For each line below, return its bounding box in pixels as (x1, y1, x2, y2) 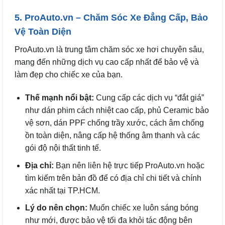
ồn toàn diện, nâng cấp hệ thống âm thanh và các (25, 131, 200, 140)
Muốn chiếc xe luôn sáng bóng (87, 203, 198, 212)
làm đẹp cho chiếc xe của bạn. (15, 70, 123, 79)
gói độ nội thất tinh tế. (25, 144, 101, 153)
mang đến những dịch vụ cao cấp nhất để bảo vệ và (15, 58, 199, 67)
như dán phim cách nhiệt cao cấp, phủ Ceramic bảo (25, 106, 209, 115)
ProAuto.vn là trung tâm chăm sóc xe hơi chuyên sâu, (15, 45, 204, 54)
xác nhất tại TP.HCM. (25, 186, 100, 195)
